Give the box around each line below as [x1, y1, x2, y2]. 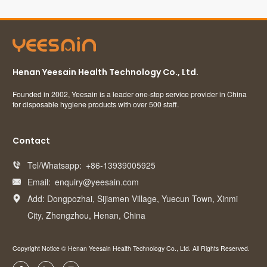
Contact [13, 134, 50, 147]
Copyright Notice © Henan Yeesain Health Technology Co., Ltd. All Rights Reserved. [13, 244, 250, 253]
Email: [27, 176, 51, 188]
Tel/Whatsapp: [27, 159, 82, 172]
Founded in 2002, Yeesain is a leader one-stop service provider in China [13, 88, 247, 99]
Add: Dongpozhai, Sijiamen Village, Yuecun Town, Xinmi [27, 193, 238, 205]
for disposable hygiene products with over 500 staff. [13, 98, 179, 109]
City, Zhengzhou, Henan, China [27, 209, 145, 222]
